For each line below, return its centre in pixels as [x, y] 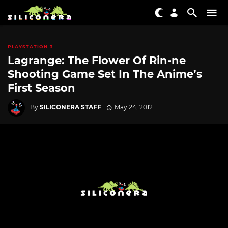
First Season [41, 88]
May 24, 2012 [133, 107]
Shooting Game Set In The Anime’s [105, 74]
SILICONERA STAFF [70, 107]
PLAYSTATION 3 [30, 47]
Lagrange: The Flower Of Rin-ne [97, 61]
